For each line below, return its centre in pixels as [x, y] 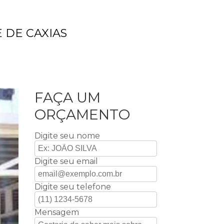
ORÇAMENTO [82, 114]
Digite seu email [66, 161]
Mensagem [56, 212]
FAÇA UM [67, 97]
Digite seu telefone [72, 187]
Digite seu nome [67, 136]
